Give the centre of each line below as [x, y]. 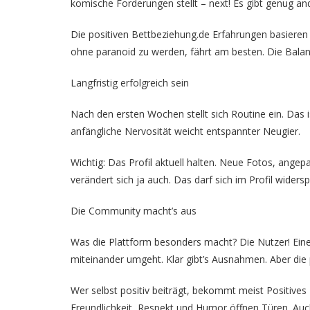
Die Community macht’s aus [134, 211]
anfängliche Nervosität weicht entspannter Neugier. [185, 131]
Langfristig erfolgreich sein [130, 83]
